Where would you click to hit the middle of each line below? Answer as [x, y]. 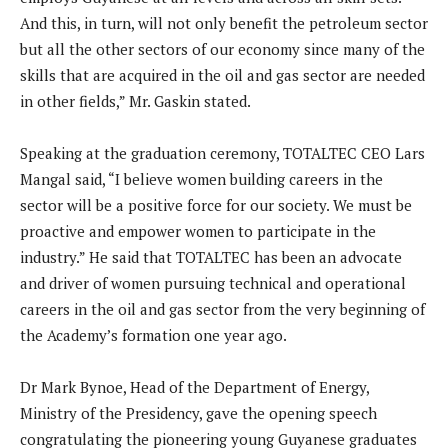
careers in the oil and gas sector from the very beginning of [222, 309]
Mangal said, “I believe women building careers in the [201, 179]
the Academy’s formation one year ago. [153, 335]
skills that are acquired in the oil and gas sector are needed [222, 75]
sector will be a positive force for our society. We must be [216, 205]
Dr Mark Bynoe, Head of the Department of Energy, [194, 387]
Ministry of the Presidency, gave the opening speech [198, 413]
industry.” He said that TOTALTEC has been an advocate [211, 257]
